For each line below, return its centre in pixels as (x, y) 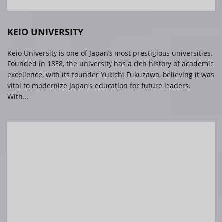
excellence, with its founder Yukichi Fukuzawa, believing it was (111, 75)
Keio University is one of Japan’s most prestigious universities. (110, 53)
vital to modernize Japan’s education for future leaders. (100, 86)
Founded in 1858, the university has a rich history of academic (111, 64)
